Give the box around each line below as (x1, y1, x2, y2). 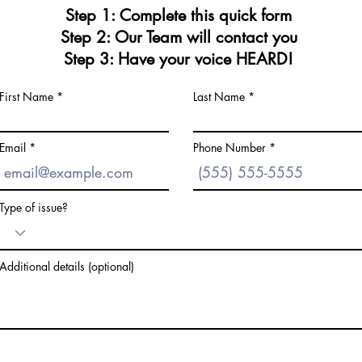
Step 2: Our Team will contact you (60, 27, 297, 48)
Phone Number (193, 140, 266, 155)
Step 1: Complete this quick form (65, 5, 292, 26)
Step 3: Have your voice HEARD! (64, 48, 293, 69)
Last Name (193, 89, 245, 104)
